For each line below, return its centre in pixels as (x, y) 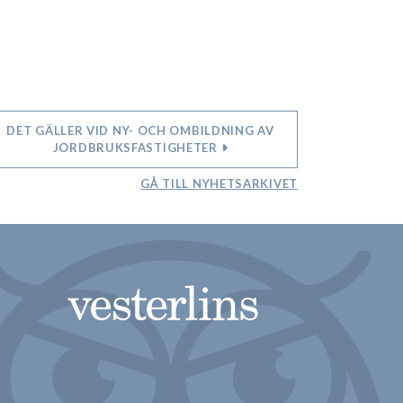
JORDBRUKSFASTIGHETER (137, 148)
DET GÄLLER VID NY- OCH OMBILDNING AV (140, 131)
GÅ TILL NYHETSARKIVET (219, 183)
